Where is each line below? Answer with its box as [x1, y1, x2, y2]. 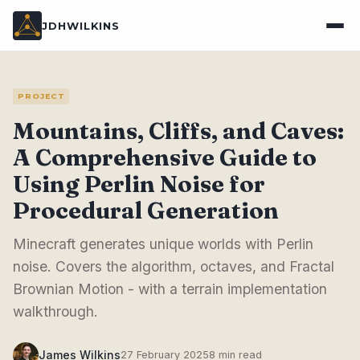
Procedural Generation [13, 195, 279, 224]
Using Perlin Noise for [13, 169, 265, 198]
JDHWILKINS [42, 18, 121, 32]
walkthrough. [13, 302, 98, 320]
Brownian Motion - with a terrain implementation [13, 280, 327, 297]
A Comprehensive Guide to [13, 142, 317, 171]
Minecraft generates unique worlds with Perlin [13, 235, 313, 252]
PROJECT [17, 92, 65, 100]
